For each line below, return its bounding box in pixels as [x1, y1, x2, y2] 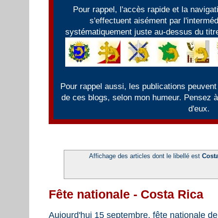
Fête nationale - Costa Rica [49, 187, 203, 201]
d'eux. [188, 104, 210, 114]
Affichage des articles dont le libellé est [89, 152, 202, 160]
